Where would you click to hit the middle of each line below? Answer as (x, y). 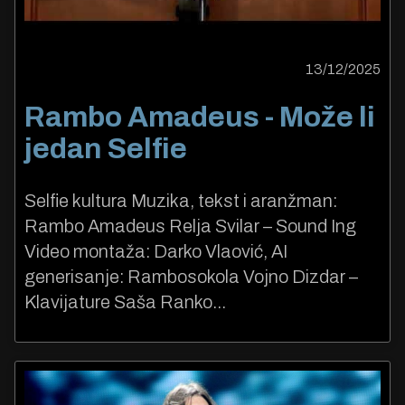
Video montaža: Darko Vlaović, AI (156, 252)
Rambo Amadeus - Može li (200, 117)
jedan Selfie (106, 148)
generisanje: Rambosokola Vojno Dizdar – (191, 277)
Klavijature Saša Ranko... (125, 302)
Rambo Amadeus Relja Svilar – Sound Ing (190, 226)
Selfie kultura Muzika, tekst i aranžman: (181, 201)
